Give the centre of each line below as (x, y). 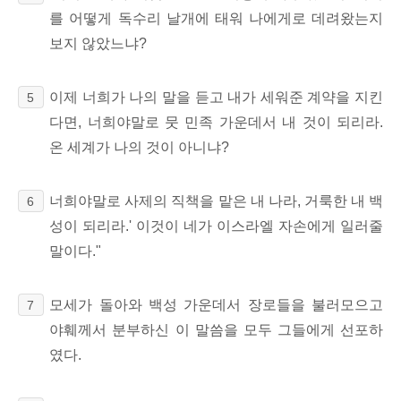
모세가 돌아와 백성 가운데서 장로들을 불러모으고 (216, 304)
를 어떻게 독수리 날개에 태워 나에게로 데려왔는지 (216, 18)
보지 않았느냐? (98, 43)
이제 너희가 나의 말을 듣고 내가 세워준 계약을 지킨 (216, 97)
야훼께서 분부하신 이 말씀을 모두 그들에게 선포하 (216, 329)
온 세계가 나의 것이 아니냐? (140, 147)
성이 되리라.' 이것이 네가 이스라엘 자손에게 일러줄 (216, 226)
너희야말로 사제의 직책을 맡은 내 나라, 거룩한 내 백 (216, 200)
